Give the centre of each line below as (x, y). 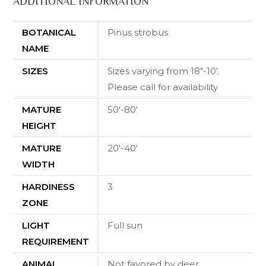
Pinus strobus (138, 32)
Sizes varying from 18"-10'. (164, 71)
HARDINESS (49, 186)
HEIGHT (39, 125)
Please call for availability (163, 87)
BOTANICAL (49, 32)
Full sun (125, 225)
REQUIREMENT (56, 241)
